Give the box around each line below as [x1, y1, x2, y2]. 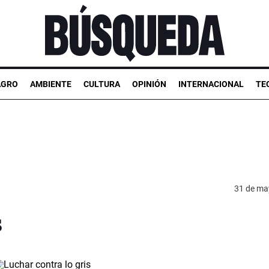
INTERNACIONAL [178, 79, 244, 89]
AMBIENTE [30, 79, 71, 89]
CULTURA [83, 79, 120, 89]
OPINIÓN [132, 79, 166, 89]
